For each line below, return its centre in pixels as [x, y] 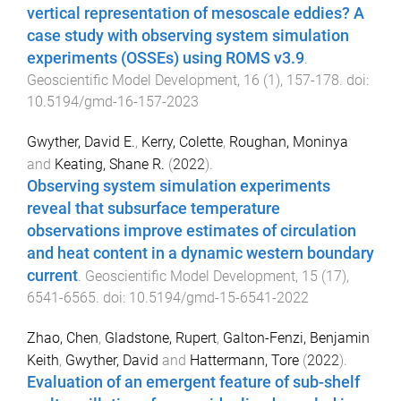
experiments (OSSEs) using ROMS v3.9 [166, 59]
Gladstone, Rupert [161, 337]
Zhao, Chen [63, 337]
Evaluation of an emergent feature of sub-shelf [193, 382]
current [52, 275]
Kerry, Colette [182, 141]
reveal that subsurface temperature [154, 208]
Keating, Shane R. [110, 164]
